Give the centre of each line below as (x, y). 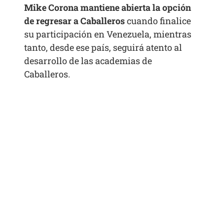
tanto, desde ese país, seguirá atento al (103, 47)
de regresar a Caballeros (75, 20)
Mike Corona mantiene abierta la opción (108, 7)
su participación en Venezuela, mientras (108, 34)
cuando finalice (158, 20)
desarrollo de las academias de (88, 60)
